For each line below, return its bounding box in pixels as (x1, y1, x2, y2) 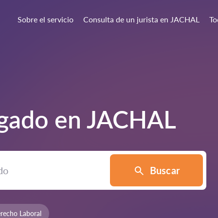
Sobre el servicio (18, 15, 73, 24)
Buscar (149, 164, 180, 176)
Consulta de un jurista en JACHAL (83, 15, 200, 24)
